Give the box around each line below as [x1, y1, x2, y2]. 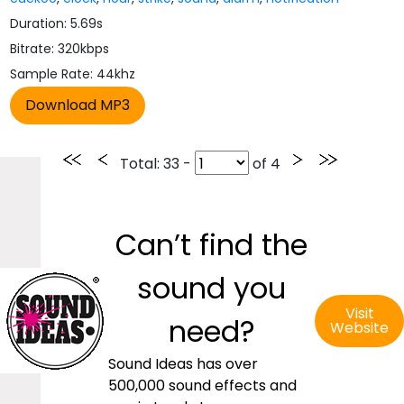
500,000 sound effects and [108, 375, 297, 396]
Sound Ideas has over [108, 353, 258, 374]
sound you [137, 268, 286, 308]
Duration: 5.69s [10, 14, 104, 32]
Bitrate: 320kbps [10, 40, 110, 58]
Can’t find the [115, 225, 308, 265]
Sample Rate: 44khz [10, 65, 136, 83]
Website [330, 317, 389, 338]
